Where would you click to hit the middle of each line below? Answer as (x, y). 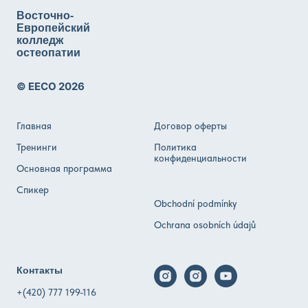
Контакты (40, 270)
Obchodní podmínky (195, 203)
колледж (40, 40)
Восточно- (45, 15)
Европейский (53, 27)
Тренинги (37, 147)
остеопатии (48, 52)
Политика (175, 147)
